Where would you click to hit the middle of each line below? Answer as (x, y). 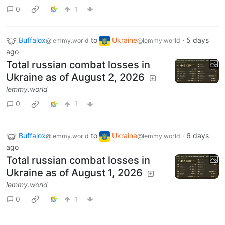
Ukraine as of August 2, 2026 (75, 77)
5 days (198, 40)
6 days (198, 135)
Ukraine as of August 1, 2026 (74, 173)
